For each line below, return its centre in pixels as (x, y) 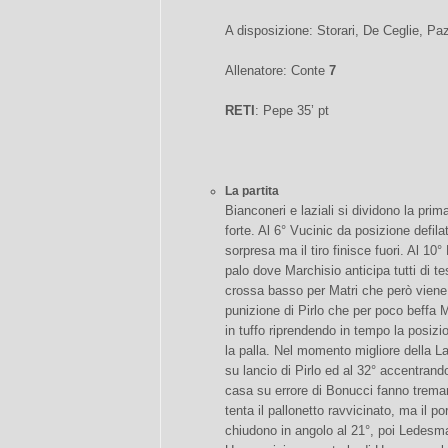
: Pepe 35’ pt (292, 110)
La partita (252, 191)
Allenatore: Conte (275, 70)
